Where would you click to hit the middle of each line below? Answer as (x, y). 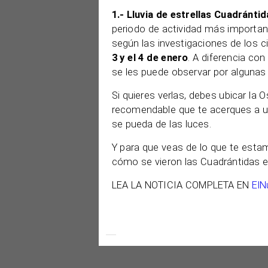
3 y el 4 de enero (150, 58)
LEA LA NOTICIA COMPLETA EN (182, 185)
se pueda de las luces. (161, 124)
